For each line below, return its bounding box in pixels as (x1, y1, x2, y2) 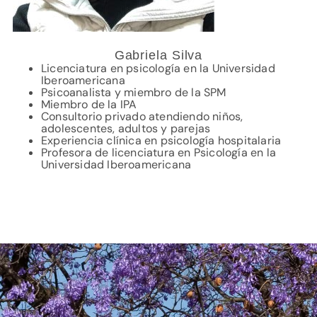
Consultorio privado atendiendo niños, (40, 109, 243, 124)
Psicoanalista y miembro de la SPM (40, 85, 229, 100)
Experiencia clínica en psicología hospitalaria (40, 133, 282, 148)
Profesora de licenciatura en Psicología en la (40, 145, 276, 160)
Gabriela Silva (114, 48, 203, 62)
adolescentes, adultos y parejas (40, 121, 211, 136)
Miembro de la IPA (40, 97, 137, 112)
